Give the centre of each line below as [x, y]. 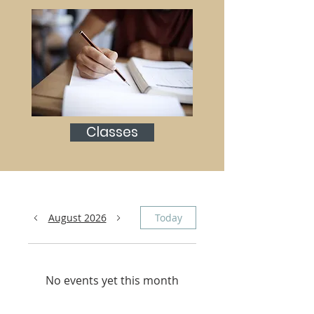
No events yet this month [112, 280]
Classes [112, 132]
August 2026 [77, 218]
